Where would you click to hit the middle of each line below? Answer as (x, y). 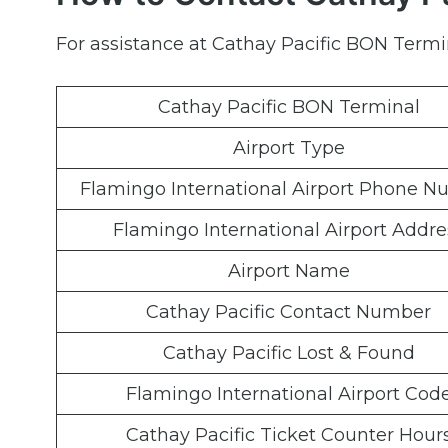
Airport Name (288, 271)
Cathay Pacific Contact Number (288, 312)
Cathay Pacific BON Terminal (288, 107)
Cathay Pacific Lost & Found (288, 353)
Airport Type (288, 148)
